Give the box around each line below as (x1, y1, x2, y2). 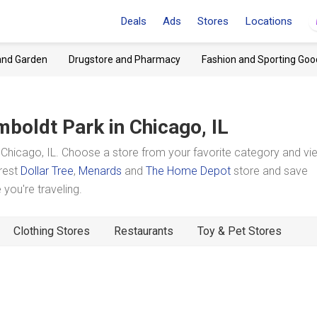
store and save (231, 164, 308, 178)
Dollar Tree (21, 164, 74, 178)
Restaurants (114, 224, 173, 238)
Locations (245, 15, 292, 28)
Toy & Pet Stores (197, 224, 282, 238)
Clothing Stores (13, 224, 90, 238)
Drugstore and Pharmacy (69, 54, 180, 65)
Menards (79, 164, 122, 178)
